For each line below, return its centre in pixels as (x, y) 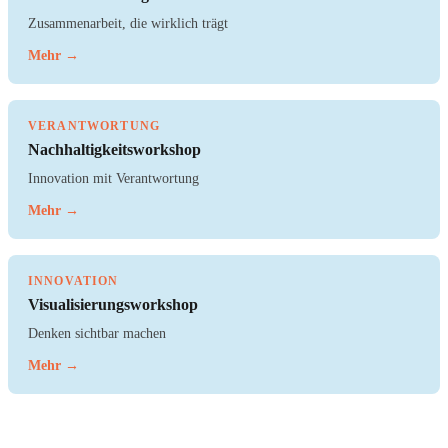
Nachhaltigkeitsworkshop (114, 150)
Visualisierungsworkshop (113, 305)
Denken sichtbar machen (97, 333)
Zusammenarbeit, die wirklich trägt (128, 23)
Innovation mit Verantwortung (113, 178)
